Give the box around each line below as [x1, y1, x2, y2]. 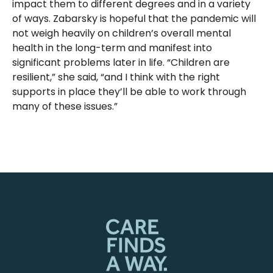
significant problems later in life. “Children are [12, 55, 230, 69]
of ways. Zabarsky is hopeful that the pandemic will [12, 11, 256, 26]
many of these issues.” [12, 99, 118, 113]
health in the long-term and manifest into [12, 40, 212, 55]
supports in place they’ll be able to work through [12, 84, 246, 99]
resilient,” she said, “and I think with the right [12, 69, 220, 84]
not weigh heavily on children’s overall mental [12, 26, 231, 40]
